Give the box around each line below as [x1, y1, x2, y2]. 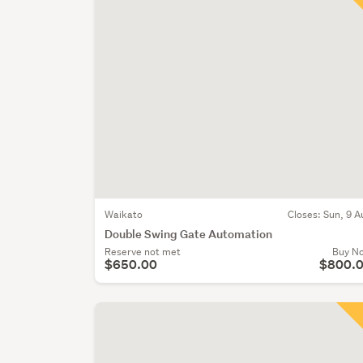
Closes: [288, 207, 323, 221]
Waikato [105, 207, 143, 221]
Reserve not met [105, 244, 181, 258]
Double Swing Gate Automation [105, 225, 273, 241]
